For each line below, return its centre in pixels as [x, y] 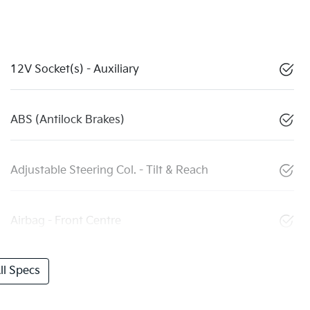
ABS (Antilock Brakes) [67, 120]
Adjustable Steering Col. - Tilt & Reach [109, 171]
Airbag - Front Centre [66, 221]
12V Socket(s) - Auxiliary [75, 70]
